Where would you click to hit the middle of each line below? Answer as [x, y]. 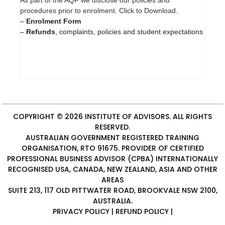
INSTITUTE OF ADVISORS [127, 116]
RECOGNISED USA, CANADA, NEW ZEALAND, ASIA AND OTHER [113, 169]
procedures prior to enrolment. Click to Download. [99, 10]
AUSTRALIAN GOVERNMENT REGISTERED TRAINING [113, 137]
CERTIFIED [187, 148]
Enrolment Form [53, 21]
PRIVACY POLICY [81, 211]
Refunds [40, 31]
